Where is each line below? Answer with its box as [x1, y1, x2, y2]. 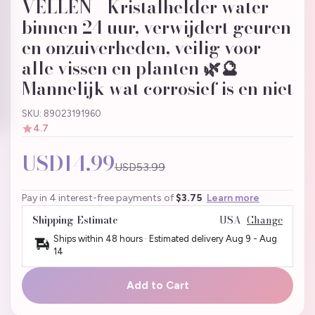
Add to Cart [126, 279, 189, 292]
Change [247, 212, 283, 229]
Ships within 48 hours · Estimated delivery [53, 233, 226, 245]
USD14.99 [22, 148, 115, 180]
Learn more [207, 192, 259, 205]
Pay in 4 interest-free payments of [22, 192, 176, 205]
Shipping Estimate [32, 212, 118, 229]
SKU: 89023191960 [22, 108, 101, 120]
